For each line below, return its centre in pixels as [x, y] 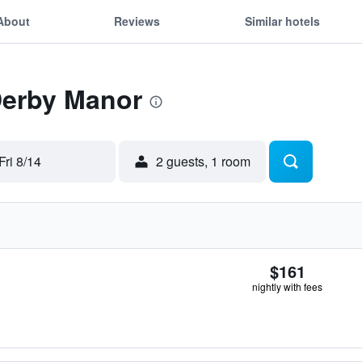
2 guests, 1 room [203, 161]
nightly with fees [287, 286]
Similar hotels [282, 21]
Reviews [137, 21]
